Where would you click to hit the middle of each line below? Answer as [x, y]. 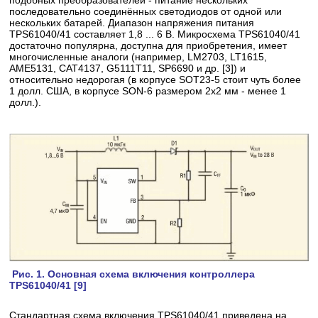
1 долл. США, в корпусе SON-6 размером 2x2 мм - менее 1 [148, 91]
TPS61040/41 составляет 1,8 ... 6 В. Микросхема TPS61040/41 [155, 34]
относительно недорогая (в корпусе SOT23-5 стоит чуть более [155, 79]
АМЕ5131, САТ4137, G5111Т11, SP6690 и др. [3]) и [128, 68]
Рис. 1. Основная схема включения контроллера [132, 274]
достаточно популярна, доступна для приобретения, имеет [148, 45]
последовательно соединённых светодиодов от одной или [146, 11]
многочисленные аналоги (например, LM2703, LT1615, [138, 57]
